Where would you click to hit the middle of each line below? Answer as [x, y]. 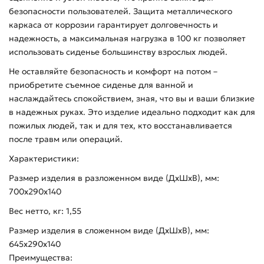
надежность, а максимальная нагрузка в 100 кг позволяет [127, 39]
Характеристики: [44, 159]
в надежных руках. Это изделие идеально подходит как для [132, 112]
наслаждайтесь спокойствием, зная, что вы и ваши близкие [132, 99]
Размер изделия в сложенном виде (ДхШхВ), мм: [109, 231]
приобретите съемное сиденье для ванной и [101, 85]
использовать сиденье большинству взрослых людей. [118, 52]
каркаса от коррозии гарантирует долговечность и [113, 25]
